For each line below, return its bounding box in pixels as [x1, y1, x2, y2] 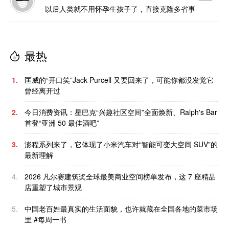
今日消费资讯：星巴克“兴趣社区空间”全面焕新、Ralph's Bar [25, 107, 217, 118]
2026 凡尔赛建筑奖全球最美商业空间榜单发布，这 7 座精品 [25, 171, 216, 182]
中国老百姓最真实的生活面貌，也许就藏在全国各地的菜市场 [25, 203, 218, 214]
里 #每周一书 [25, 214, 66, 225]
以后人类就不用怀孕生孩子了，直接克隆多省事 [45, 4, 195, 14]
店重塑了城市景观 [25, 182, 82, 193]
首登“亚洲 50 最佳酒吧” [25, 118, 99, 128]
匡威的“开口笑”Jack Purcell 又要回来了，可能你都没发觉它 [25, 75, 214, 85]
